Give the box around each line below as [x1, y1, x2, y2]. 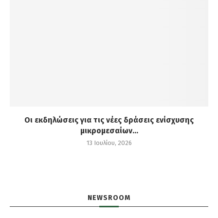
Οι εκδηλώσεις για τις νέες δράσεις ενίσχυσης [24, 115, 194, 125]
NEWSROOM [88, 194, 130, 202]
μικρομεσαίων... [80, 126, 138, 136]
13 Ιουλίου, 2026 [86, 139, 132, 147]
